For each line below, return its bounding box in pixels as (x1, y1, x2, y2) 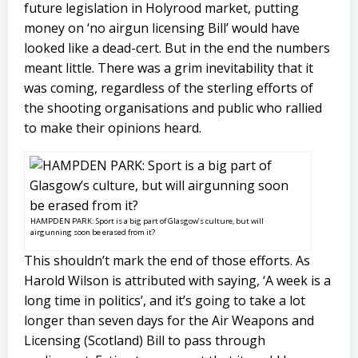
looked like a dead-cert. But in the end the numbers (24, 39, 330, 57)
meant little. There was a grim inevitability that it (24, 59, 313, 77)
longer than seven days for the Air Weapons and (24, 312, 314, 329)
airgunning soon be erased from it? (30, 227, 155, 237)
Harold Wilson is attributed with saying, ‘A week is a (24, 272, 331, 289)
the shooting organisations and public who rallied (24, 99, 322, 117)
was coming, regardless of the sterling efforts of (24, 79, 313, 97)
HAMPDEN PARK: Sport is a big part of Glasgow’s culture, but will (30, 216, 264, 226)
